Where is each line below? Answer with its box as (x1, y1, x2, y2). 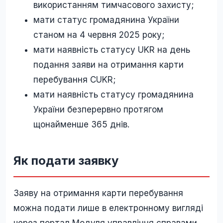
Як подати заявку (13, 153, 118, 168)
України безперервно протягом (33, 105, 163, 115)
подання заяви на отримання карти (33, 60, 184, 70)
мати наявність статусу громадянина (33, 90, 194, 100)
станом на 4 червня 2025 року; (33, 30, 164, 40)
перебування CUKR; (33, 75, 115, 85)
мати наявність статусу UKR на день (33, 45, 190, 55)
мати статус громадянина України (33, 15, 179, 25)
